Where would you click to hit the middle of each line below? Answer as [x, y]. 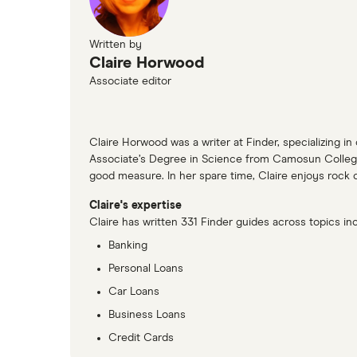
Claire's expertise [135, 206]
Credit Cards [141, 338]
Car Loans [134, 292]
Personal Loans [146, 269]
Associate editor [130, 82]
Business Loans [147, 315]
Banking [128, 246]
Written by [116, 45]
